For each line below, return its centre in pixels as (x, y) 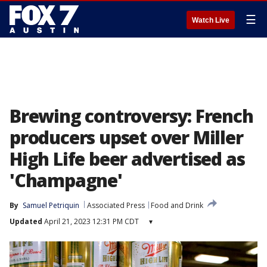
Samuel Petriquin (51, 205)
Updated (26, 221)
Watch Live (211, 20)
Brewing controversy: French (131, 116)
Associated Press (116, 205)
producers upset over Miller (126, 137)
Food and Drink (177, 205)
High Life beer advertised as (127, 159)
